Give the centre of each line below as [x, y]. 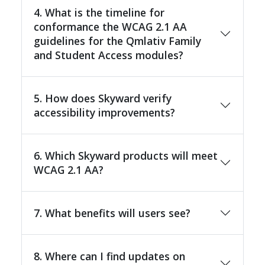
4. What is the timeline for [99, 12]
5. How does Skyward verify [103, 98]
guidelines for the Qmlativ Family [117, 41]
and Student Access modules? [109, 55]
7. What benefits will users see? [112, 213]
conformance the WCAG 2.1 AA [110, 26]
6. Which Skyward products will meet [126, 155]
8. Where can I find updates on [109, 256]
